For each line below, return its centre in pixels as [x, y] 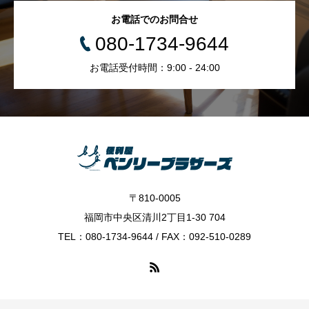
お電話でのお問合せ [154, 19]
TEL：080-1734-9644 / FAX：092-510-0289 [154, 237]
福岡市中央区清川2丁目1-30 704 [154, 217]
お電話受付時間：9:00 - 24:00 [154, 68]
